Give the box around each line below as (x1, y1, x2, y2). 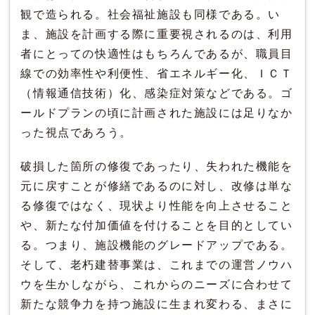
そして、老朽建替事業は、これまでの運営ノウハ (20, 259, 293, 271)
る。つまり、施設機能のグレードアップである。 (20, 239, 293, 252)
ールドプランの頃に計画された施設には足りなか (20, 107, 293, 120)
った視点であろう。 (20, 127, 132, 139)
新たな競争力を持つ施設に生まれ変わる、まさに (20, 298, 293, 311)
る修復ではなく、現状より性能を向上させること (20, 200, 293, 212)
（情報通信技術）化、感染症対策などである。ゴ (20, 87, 293, 100)
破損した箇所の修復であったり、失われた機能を (20, 160, 293, 173)
